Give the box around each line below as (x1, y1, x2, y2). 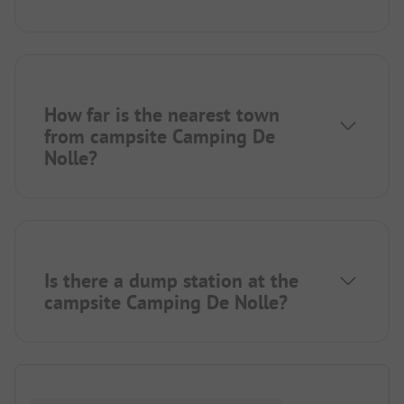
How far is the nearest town (44, 101, 280, 127)
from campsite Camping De (44, 123, 275, 149)
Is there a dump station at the (44, 267, 298, 293)
